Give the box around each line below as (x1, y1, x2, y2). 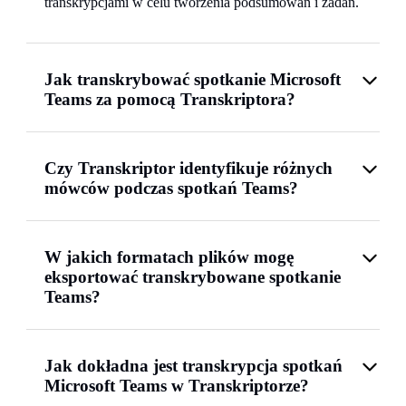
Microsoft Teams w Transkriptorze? (44, 375, 309, 395)
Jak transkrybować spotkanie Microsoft (44, 69, 341, 89)
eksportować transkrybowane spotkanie (44, 266, 341, 286)
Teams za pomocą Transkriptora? (44, 89, 295, 109)
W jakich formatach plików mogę (44, 246, 294, 266)
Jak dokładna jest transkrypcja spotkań (44, 355, 343, 375)
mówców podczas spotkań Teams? (44, 178, 298, 198)
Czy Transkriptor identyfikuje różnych (44, 158, 333, 178)
